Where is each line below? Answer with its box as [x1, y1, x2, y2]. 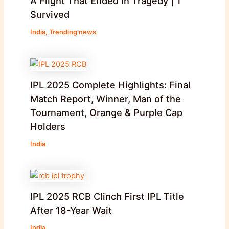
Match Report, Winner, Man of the [30, 93, 181, 104]
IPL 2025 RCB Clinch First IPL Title [30, 190, 184, 202]
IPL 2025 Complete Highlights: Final [30, 79, 191, 90]
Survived [30, 9, 70, 20]
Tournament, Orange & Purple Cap [30, 106, 182, 118]
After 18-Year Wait [30, 204, 112, 216]
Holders [30, 120, 65, 132]
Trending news [49, 28, 96, 36]
